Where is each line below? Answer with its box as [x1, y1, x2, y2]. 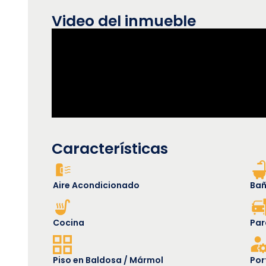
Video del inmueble [52, 10, 196, 31]
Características [52, 138, 168, 159]
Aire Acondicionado [53, 179, 140, 191]
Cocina [53, 216, 84, 229]
